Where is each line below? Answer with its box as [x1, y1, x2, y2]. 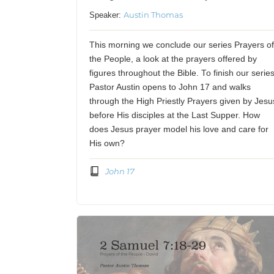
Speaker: [89, 10, 124, 20]
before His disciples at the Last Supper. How [89, 111, 261, 120]
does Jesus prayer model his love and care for [89, 125, 269, 135]
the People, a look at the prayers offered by [89, 54, 257, 64]
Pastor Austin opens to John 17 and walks [89, 83, 251, 92]
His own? [89, 139, 125, 149]
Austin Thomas [124, 10, 183, 20]
